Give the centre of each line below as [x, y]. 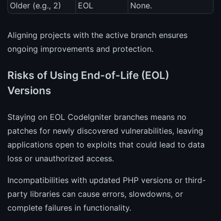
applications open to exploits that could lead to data [106, 144]
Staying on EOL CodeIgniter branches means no [97, 117]
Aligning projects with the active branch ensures [97, 35]
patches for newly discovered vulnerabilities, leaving [105, 130]
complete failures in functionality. [69, 207]
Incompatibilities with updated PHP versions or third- [107, 180]
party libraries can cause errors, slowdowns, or [95, 194]
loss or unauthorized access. [61, 158]
